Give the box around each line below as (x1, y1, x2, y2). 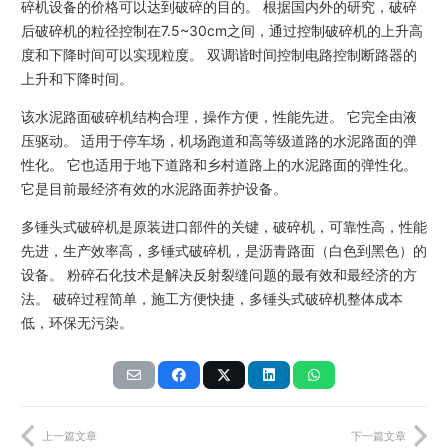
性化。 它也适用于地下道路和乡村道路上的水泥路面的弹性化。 (21, 155, 417, 173)
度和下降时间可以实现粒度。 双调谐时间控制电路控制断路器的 (21, 45, 417, 63)
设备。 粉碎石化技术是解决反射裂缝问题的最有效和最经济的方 (21, 265, 417, 283)
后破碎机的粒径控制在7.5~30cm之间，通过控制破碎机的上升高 (21, 21, 423, 39)
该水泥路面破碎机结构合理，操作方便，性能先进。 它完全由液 (21, 107, 417, 125)
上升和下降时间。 (21, 69, 133, 87)
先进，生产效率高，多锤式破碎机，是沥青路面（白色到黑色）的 (21, 241, 427, 259)
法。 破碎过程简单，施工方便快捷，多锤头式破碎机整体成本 (21, 289, 403, 307)
